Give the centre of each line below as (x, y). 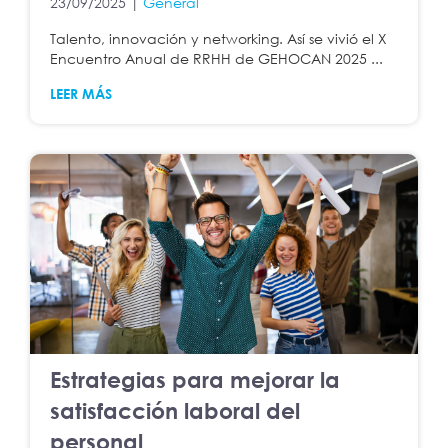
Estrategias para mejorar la (195, 380)
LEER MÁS (81, 94)
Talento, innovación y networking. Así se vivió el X (218, 39)
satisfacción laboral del (175, 411)
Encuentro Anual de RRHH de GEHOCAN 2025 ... (216, 59)
